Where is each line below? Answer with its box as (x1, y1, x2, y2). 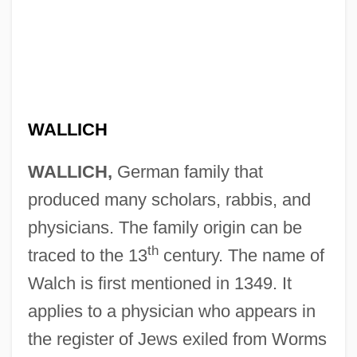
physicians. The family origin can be (27, 217, 302, 237)
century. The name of (158, 245, 324, 265)
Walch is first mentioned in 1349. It (27, 273, 292, 293)
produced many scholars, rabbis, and (27, 189, 311, 210)
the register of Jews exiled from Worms (27, 328, 327, 349)
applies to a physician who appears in (27, 300, 316, 321)
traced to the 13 (27, 245, 147, 265)
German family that (112, 161, 263, 182)
